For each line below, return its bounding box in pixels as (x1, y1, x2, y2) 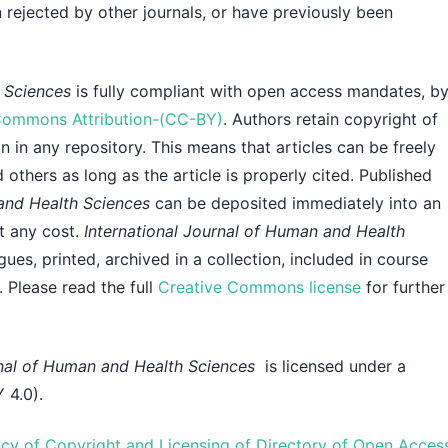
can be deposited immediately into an (155, 192, 442, 213)
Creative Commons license (158, 276, 362, 297)
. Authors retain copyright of (223, 108, 439, 129)
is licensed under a (260, 355, 407, 376)
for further (361, 276, 446, 297)
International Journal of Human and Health (84, 220, 406, 241)
